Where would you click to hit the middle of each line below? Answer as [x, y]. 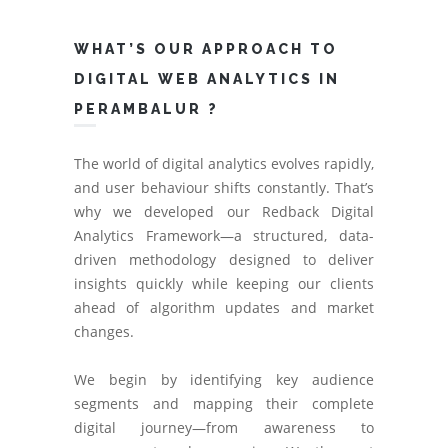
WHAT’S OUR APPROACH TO [206, 49]
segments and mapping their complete [224, 403]
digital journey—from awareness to [224, 427]
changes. [104, 331]
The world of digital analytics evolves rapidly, [224, 163]
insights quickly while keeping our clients [224, 283]
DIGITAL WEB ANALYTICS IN [207, 79]
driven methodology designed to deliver [224, 259]
